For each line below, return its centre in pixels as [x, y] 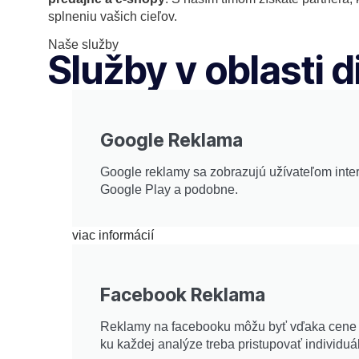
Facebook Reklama [183, 294]
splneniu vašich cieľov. [113, 16]
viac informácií [113, 235]
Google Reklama [171, 140]
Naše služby [83, 44]
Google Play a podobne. [169, 189]
